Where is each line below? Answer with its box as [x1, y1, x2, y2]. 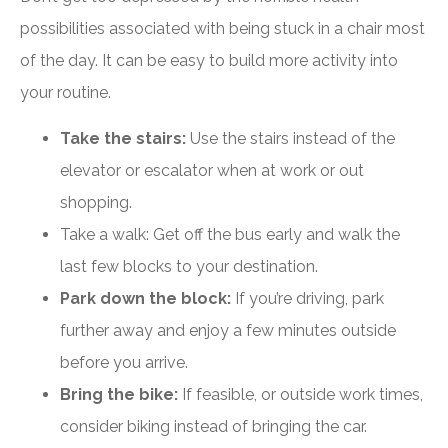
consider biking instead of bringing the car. [60, 417, 367, 437]
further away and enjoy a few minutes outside [60, 321, 396, 341]
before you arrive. [60, 353, 188, 373]
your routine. [20, 83, 115, 103]
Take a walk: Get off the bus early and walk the [60, 225, 400, 245]
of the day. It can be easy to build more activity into [20, 51, 398, 71]
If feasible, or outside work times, [178, 385, 423, 405]
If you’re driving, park [235, 289, 384, 309]
